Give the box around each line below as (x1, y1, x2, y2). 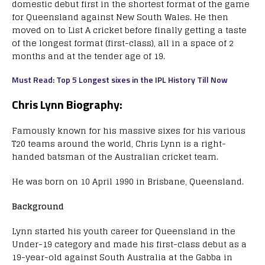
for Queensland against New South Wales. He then (12, 9, 228, 24)
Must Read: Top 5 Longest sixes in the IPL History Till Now (12, 73, 228, 86)
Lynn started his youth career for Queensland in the (12, 223, 235, 238)
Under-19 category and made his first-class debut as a (12, 236, 247, 251)
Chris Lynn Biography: (12, 95, 122, 114)
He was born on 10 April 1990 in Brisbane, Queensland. (12, 173, 244, 189)
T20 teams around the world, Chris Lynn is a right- (12, 135, 226, 151)
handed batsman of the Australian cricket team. (12, 148, 218, 164)
